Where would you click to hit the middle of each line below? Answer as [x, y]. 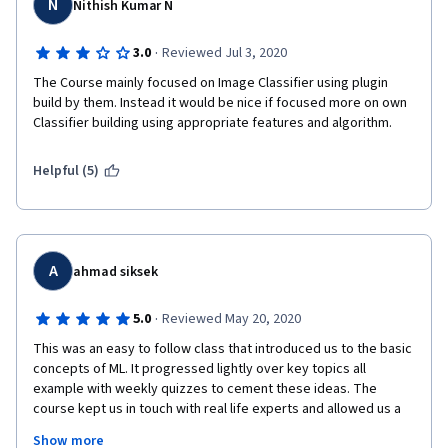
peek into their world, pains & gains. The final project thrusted [218, 429]
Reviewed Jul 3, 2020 [224, 53]
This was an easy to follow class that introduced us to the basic [222, 349]
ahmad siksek [115, 272]
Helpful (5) [66, 171]
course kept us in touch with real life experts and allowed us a [217, 409]
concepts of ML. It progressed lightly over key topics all [199, 369]
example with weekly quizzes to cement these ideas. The [205, 389]
